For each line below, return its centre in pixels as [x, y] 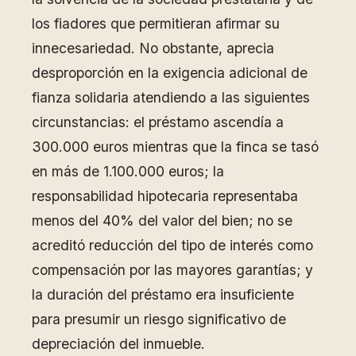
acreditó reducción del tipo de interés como [172, 246]
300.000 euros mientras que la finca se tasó [175, 147]
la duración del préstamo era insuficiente [163, 295]
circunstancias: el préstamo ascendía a [158, 122]
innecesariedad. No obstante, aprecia [153, 48]
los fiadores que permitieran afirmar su [156, 24]
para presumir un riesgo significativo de [159, 319]
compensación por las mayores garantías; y [172, 270]
